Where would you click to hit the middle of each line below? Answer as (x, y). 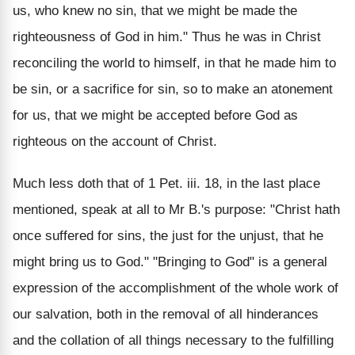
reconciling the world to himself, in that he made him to (174, 63)
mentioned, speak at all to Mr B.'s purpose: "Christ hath (176, 209)
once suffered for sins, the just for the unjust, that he (168, 235)
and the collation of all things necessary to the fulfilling (173, 340)
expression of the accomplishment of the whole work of (176, 288)
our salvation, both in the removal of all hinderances (166, 314)
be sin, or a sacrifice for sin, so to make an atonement (173, 89)
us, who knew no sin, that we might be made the (155, 10)
